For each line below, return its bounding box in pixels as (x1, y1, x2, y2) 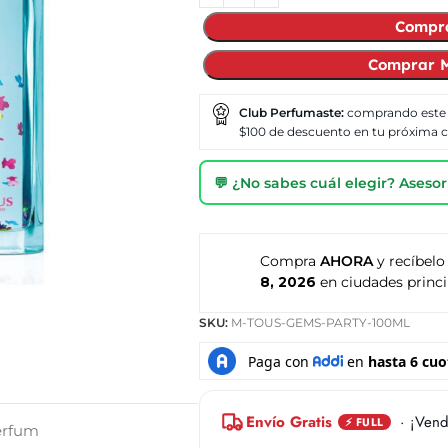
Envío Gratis (245, 410, 332, 433)
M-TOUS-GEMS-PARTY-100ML (230, 315, 410, 331)
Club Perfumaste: (238, 105, 344, 121)
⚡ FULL (344, 413, 384, 430)
